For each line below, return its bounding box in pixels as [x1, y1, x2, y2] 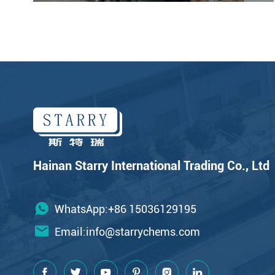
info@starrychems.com [85, 225, 200, 238]
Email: [54, 225, 86, 238]
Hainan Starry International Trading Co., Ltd [33, 158, 269, 173]
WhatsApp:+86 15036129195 [54, 202, 196, 215]
